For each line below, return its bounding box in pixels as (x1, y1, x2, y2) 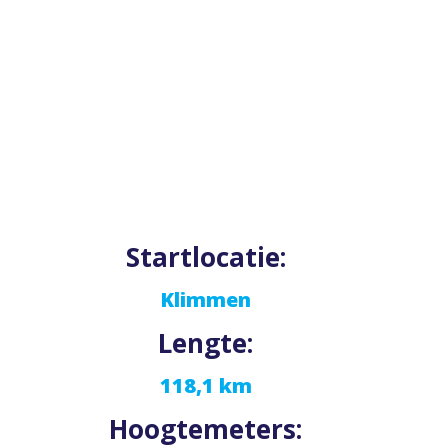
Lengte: (158, 324, 254, 361)
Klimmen (160, 285, 252, 313)
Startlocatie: (125, 238, 286, 275)
